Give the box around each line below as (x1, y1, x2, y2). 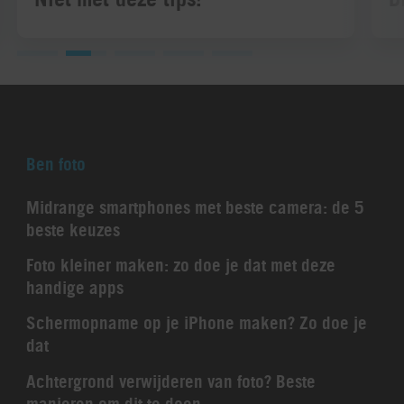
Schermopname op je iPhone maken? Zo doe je (25, 312, 367, 335)
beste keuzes (25, 218, 120, 241)
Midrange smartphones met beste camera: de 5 (25, 196, 364, 218)
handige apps (25, 276, 124, 298)
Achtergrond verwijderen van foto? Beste (25, 370, 316, 392)
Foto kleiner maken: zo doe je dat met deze (25, 253, 335, 276)
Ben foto (25, 152, 86, 175)
